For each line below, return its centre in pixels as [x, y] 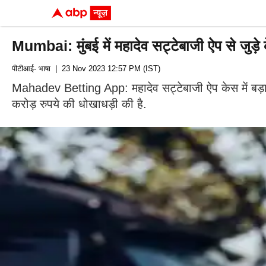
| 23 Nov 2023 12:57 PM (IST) [105, 69]
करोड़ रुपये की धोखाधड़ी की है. [79, 104]
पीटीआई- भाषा [31, 69]
